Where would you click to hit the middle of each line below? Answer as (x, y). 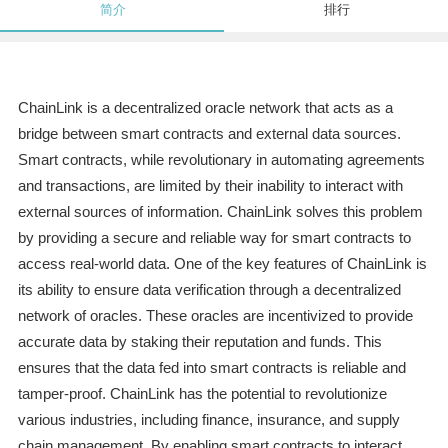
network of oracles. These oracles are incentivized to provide (215, 316)
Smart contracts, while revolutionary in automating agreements (221, 160)
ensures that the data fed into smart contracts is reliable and (211, 368)
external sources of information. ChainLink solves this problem (220, 212)
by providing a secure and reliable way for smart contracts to (214, 238)
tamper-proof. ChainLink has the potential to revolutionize (202, 394)
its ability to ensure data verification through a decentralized (209, 290)
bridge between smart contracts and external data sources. (209, 134)
